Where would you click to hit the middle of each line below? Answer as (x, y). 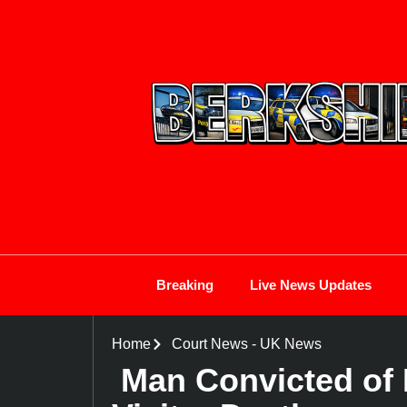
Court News (209, 344)
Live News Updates (310, 285)
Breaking (184, 285)
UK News (290, 344)
